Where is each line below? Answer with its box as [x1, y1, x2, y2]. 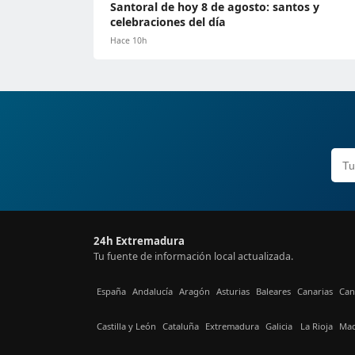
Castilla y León [97, 319, 156, 332]
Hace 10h [110, 35, 147, 46]
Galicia [265, 319, 292, 332]
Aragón [179, 284, 210, 297]
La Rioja [300, 319, 333, 332]
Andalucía [132, 284, 173, 297]
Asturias [216, 284, 250, 297]
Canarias [297, 284, 333, 297]
